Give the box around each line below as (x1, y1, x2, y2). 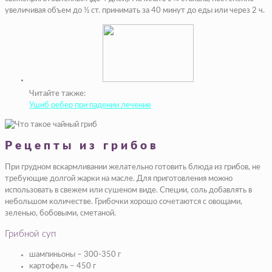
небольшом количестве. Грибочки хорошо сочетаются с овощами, (5, 197, 242, 206)
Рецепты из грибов (5, 140, 159, 152)
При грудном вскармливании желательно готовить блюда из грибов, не (5, 163, 260, 171)
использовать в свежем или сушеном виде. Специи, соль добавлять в (5, 186, 252, 194)
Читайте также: (29, 90, 86, 98)
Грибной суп (5, 229, 56, 239)
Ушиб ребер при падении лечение (29, 101, 151, 110)
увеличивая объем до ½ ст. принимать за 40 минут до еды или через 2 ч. (5, 7, 265, 15)
